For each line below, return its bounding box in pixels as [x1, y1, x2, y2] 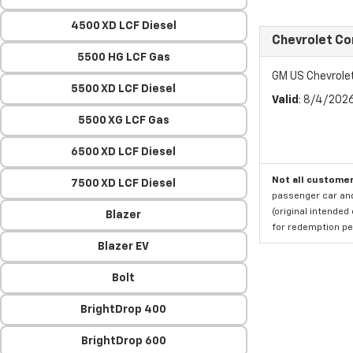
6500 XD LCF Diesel [71, 147, 176, 158]
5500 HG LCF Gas [76, 52, 170, 63]
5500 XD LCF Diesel [71, 84, 176, 95]
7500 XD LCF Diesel [71, 178, 176, 189]
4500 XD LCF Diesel [70, 20, 176, 32]
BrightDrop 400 [80, 304, 167, 315]
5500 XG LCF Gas [77, 115, 169, 126]
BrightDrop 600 [80, 336, 166, 347]
